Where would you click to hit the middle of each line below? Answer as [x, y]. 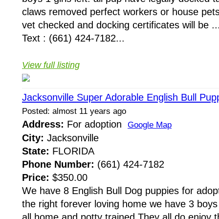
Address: [43, 124]
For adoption [96, 124]
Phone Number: [58, 164]
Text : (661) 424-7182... [73, 38]
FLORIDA [72, 151]
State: [36, 151]
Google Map [150, 125]
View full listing [51, 65]
